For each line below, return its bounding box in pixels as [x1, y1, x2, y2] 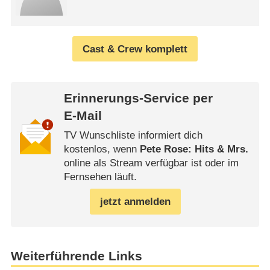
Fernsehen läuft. [63, 171, 137, 183]
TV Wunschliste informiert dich [63, 129, 202, 141]
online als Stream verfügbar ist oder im [63, 157, 239, 169]
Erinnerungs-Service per [63, 91, 213, 106]
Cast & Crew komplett [83, 43, 187, 55]
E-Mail [63, 108, 102, 124]
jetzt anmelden [99, 195, 171, 207]
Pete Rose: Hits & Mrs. [139, 143, 248, 155]
